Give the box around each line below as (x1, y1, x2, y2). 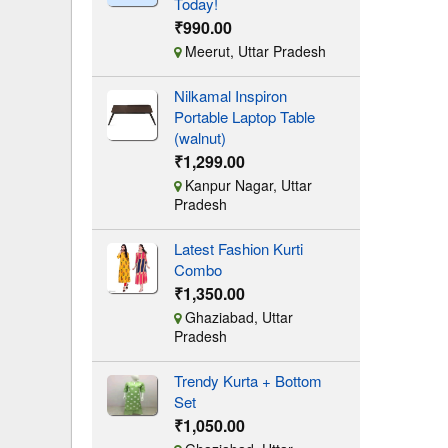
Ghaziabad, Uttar (180, 307, 293, 327)
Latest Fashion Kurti (173, 238, 303, 259)
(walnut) (173, 127, 226, 148)
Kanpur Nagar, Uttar (180, 175, 312, 195)
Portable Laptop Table (173, 106, 315, 127)
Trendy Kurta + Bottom (173, 370, 322, 391)
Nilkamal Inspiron (173, 85, 287, 106)
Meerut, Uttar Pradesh (180, 41, 326, 61)
